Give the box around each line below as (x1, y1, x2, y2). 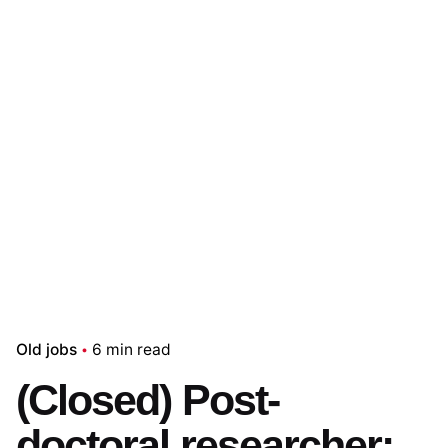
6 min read (92, 339, 171, 359)
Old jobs (16, 339, 77, 359)
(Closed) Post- (16, 375, 279, 424)
